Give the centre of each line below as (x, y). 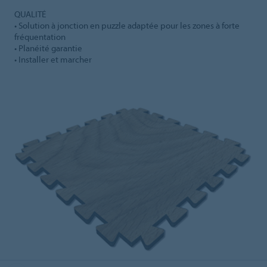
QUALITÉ (30, 14)
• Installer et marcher (53, 59)
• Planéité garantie (48, 48)
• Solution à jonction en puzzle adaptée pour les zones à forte (127, 25)
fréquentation (40, 36)
